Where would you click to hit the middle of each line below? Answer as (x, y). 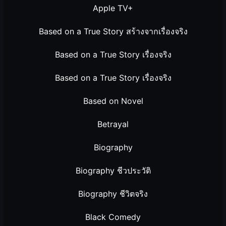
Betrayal (113, 124)
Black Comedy (113, 217)
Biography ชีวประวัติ (113, 171)
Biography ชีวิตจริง (113, 194)
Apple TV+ (113, 8)
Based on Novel (113, 101)
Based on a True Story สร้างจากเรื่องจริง (113, 32)
